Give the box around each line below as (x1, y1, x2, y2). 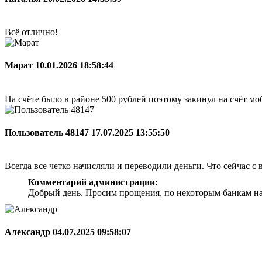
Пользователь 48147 (5, 127, 91, 137)
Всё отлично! (5, 27, 58, 37)
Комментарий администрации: (28, 177, 158, 188)
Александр (5, 227, 53, 237)
